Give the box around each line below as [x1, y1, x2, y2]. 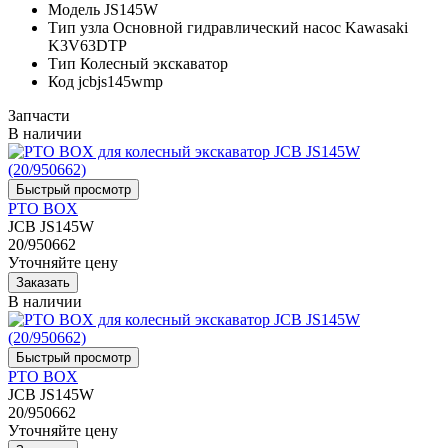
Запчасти [8, 106, 70, 124]
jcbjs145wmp [78, 72, 163, 90]
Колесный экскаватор [80, 54, 228, 72]
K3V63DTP [48, 36, 127, 54]
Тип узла [48, 18, 109, 36]
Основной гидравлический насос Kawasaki [113, 18, 408, 36]
